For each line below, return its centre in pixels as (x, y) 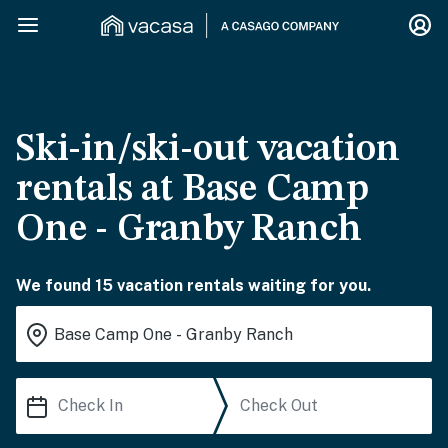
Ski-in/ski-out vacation (208, 150)
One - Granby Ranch (189, 230)
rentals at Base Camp (192, 190)
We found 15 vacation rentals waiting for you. (193, 285)
